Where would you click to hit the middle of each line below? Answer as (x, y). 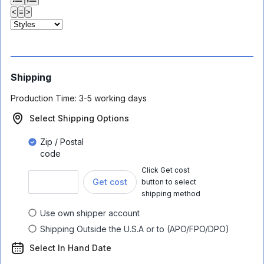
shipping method (171, 194)
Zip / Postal (62, 142)
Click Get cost (166, 170)
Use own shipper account (90, 213)
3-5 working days (113, 98)
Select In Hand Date (70, 248)
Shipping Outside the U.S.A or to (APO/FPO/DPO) (135, 229)
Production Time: (44, 98)
